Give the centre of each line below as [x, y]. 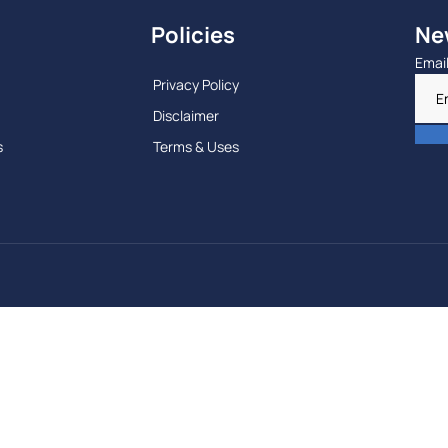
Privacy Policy [195, 85]
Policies [192, 35]
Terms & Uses [195, 147]
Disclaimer [185, 116]
